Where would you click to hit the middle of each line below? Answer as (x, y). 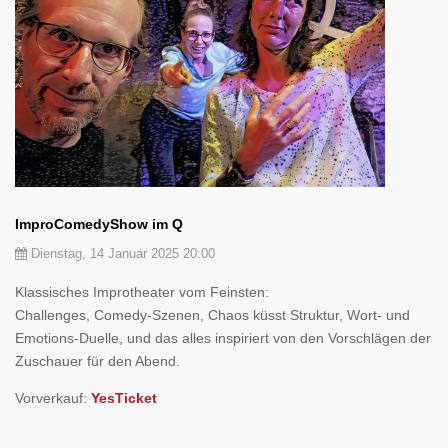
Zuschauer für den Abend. (97, 361)
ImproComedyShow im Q (99, 224)
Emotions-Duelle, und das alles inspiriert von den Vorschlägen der (223, 338)
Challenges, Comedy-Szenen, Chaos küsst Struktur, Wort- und (212, 315)
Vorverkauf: (53, 398)
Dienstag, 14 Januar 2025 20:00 (123, 253)
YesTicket (124, 398)
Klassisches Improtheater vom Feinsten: (142, 292)
